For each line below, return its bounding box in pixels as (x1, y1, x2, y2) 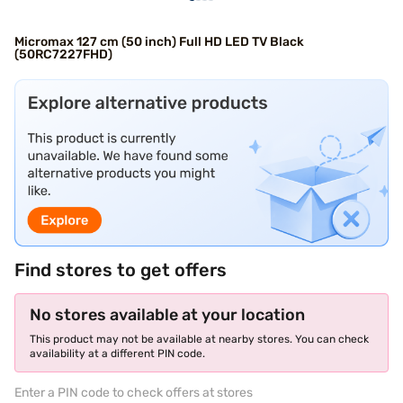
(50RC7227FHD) (14, 47, 112, 62)
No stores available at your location (30, 304, 305, 325)
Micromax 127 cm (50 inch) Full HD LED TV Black (14, 34, 304, 49)
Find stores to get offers (14, 258, 227, 281)
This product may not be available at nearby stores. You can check (30, 332, 369, 345)
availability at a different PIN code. (30, 346, 205, 360)
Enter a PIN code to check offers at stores (14, 384, 253, 400)
